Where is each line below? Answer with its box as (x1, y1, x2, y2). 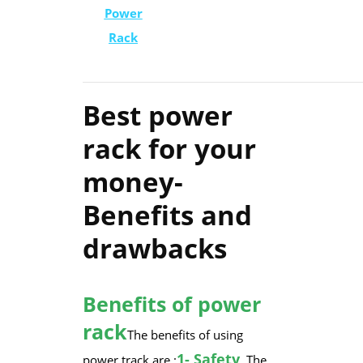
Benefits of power (82, 290, 261, 318)
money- (82, 164, 183, 200)
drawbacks (82, 230, 227, 267)
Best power (82, 97, 233, 134)
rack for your (82, 130, 256, 167)
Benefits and (82, 197, 252, 233)
